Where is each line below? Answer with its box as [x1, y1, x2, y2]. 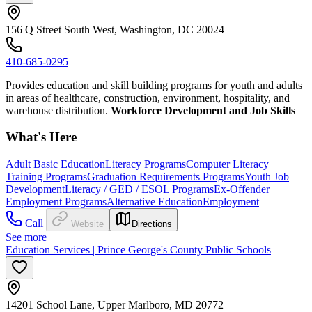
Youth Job [244, 171, 289, 183]
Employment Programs [6, 196, 107, 208]
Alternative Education [107, 196, 203, 208]
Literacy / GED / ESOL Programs [65, 183, 214, 196]
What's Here [6, 130, 77, 145]
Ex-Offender [214, 183, 270, 196]
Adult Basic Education [6, 158, 105, 171]
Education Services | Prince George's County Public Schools [6, 244, 271, 256]
